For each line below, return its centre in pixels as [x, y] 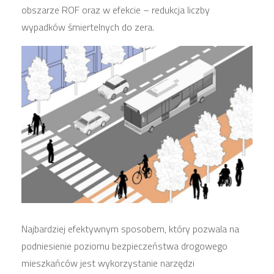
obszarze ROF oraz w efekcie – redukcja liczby [116, 10]
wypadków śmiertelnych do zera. [88, 27]
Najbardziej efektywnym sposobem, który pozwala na [130, 228]
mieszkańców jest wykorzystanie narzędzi [108, 263]
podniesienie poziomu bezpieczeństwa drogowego [124, 246]
